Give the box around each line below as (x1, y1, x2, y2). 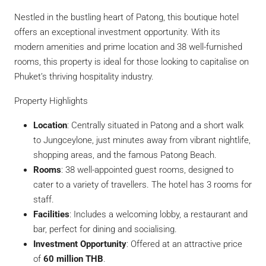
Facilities (33, 209, 69, 220)
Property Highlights (14, 96, 88, 107)
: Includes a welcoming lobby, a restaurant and (69, 209, 248, 220)
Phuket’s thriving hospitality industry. (14, 71, 154, 83)
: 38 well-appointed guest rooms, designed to (61, 164, 233, 176)
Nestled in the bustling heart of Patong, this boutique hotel (14, 12, 239, 23)
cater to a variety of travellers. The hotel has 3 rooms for (33, 179, 252, 191)
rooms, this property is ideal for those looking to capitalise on (14, 56, 249, 68)
